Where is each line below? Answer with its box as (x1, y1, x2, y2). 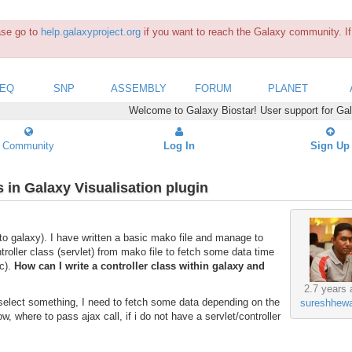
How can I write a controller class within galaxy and (14, 260, 265, 273)
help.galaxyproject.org (41, 26, 141, 38)
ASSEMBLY (111, 82, 167, 94)
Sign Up (310, 139, 350, 152)
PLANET (268, 82, 308, 94)
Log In (163, 139, 195, 152)
